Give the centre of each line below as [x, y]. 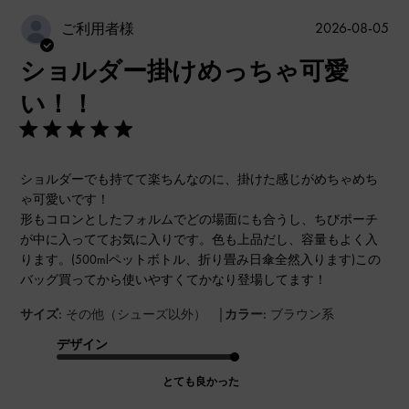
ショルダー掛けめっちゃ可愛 [185, 70]
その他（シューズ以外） [136, 314]
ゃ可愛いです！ [65, 199]
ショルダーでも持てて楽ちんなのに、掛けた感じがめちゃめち [199, 178]
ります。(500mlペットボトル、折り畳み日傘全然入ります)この [201, 259]
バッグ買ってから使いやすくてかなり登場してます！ [174, 279]
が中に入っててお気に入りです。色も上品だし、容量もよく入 [199, 239]
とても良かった [201, 381]
